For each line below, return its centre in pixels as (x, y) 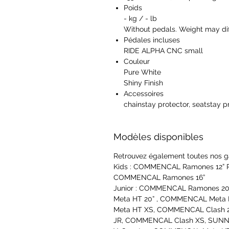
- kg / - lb (140, 19)
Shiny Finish (143, 83)
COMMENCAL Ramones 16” (159, 178)
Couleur (137, 62)
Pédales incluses (152, 40)
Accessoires (144, 94)
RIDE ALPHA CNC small (163, 51)
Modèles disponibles (158, 137)
